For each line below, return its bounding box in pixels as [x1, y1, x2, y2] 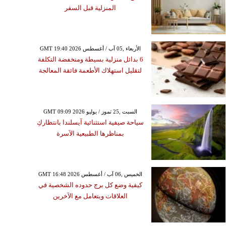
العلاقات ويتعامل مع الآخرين [53, 192, 128, 200]
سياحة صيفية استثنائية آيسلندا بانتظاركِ [37, 118, 144, 126]
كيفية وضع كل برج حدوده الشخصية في [38, 181, 143, 189]
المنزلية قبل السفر [65, 4, 117, 12]
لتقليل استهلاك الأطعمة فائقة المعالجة [39, 67, 142, 75]
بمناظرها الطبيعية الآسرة [56, 129, 125, 137]
